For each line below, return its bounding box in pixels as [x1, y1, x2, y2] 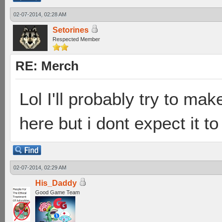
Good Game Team [35, 189, 80, 195]
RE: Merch [15, 59, 79, 73]
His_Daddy [35, 179, 77, 187]
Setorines [53, 26, 89, 34]
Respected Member [53, 36, 100, 42]
